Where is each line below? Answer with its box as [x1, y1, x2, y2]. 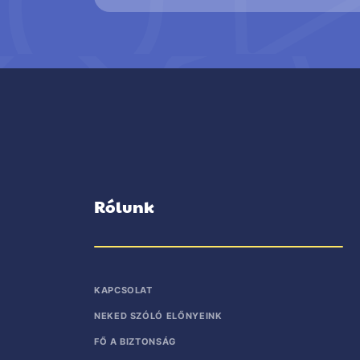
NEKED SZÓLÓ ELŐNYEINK [94, 309, 223, 321]
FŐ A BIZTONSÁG [94, 335, 176, 347]
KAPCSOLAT [94, 284, 153, 296]
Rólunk [94, 194, 154, 218]
